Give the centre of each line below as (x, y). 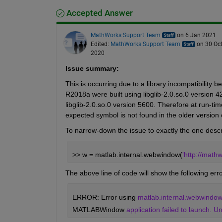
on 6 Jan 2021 (196, 35)
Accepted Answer (98, 13)
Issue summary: (92, 69)
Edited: (100, 44)
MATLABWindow (99, 210)
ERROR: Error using (105, 197)
